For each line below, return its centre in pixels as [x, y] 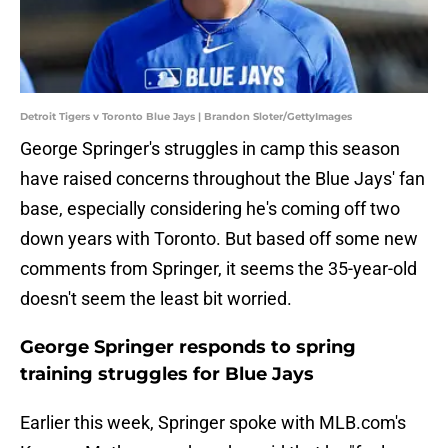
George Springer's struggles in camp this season [210, 149]
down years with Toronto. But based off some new [219, 239]
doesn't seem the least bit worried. [156, 299]
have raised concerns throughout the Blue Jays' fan [222, 179]
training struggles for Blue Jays [167, 374]
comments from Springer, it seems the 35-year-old [218, 269]
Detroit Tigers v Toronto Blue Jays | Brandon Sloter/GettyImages [186, 117]
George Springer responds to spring [188, 347]
